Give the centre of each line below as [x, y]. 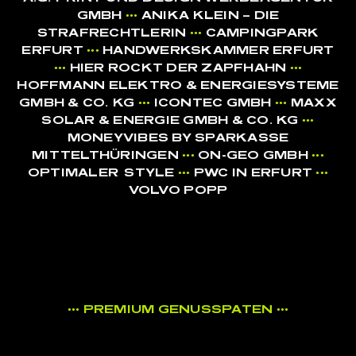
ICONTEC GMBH [214, 103]
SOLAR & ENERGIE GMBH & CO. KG [172, 121]
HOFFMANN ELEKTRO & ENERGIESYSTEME [178, 86]
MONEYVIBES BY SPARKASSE [178, 138]
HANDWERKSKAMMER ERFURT [219, 51]
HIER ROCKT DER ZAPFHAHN [180, 68]
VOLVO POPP [178, 191]
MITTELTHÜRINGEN [107, 156]
